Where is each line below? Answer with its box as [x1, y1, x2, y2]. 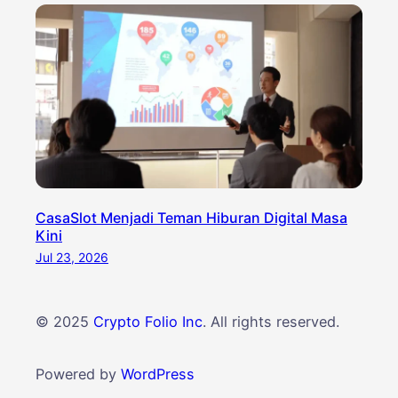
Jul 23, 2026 [36, 249, 108, 265]
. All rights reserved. [203, 313, 339, 331]
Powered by [36, 364, 121, 383]
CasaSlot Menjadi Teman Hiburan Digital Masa [36, 208, 347, 227]
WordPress [121, 364, 195, 383]
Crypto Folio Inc [93, 313, 203, 331]
